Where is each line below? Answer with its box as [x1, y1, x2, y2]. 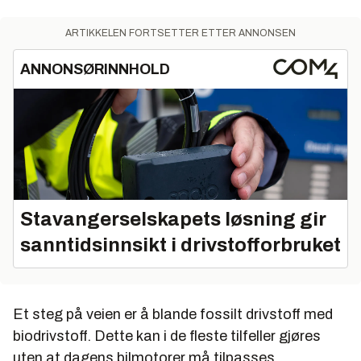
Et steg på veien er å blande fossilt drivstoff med [13, 305, 333, 322]
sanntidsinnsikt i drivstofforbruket [20, 234, 341, 255]
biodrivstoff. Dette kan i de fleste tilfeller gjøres [13, 327, 321, 344]
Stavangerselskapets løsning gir [20, 208, 326, 230]
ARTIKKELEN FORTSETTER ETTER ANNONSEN [65, 27, 296, 39]
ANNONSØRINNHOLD [20, 60, 170, 77]
